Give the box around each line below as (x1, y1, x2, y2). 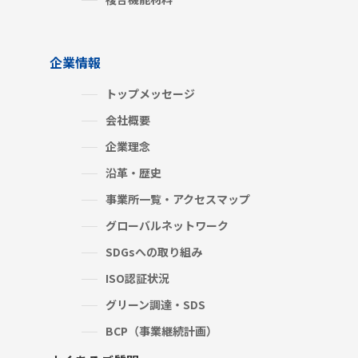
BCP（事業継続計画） (105, 322, 218, 339)
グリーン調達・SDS (105, 296, 206, 312)
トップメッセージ (105, 85, 196, 101)
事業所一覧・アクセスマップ (105, 190, 251, 207)
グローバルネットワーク (105, 217, 229, 233)
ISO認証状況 (105, 269, 170, 286)
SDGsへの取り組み (105, 243, 203, 260)
